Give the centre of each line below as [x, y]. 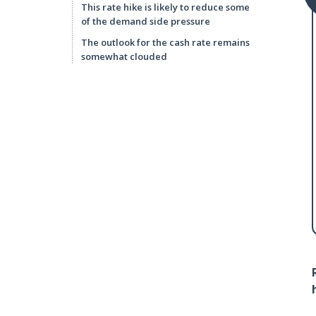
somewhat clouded [124, 56]
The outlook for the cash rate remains [165, 42]
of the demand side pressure [146, 21]
